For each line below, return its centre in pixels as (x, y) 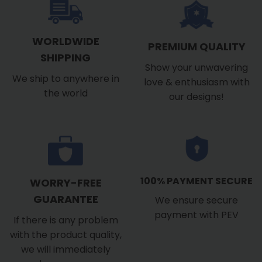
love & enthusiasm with (196, 82)
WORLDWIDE (65, 41)
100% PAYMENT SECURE (196, 181)
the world (65, 93)
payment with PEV (196, 215)
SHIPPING (65, 57)
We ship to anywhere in (65, 78)
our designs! (196, 97)
